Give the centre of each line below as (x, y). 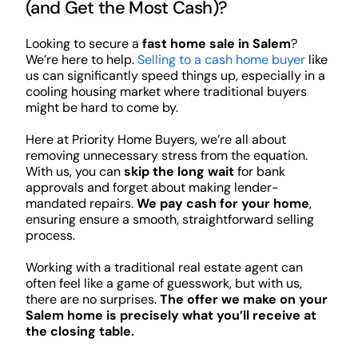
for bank (259, 172)
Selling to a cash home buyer (221, 60)
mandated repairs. (81, 204)
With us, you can (74, 172)
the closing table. (80, 332)
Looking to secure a (84, 44)
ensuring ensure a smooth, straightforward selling (169, 220)
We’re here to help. (81, 60)
